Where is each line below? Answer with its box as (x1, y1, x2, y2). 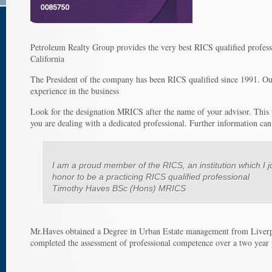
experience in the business (30, 85, 119, 97)
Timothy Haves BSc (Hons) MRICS (52, 183, 186, 193)
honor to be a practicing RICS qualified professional (52, 172, 250, 182)
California (30, 53, 64, 64)
